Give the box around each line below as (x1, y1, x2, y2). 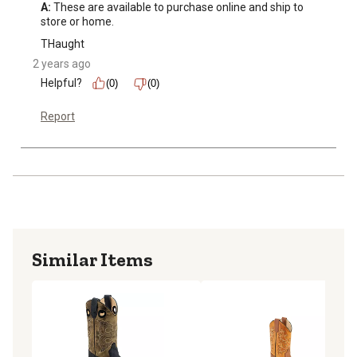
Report (41, 110, 75, 124)
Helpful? (41, 76, 82, 90)
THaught (41, 37, 84, 51)
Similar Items (32, 248, 153, 272)
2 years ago (33, 57, 91, 71)
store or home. (41, 15, 114, 29)
